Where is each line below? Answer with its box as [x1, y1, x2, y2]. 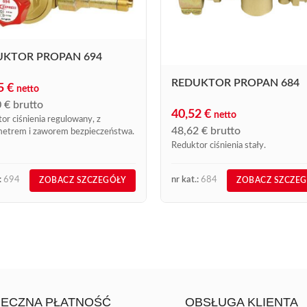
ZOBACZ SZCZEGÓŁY [39, 175, 126, 184]
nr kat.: [171, 175, 199, 185]
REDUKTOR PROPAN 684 [171, 77, 299, 88]
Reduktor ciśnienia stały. [171, 140, 266, 150]
